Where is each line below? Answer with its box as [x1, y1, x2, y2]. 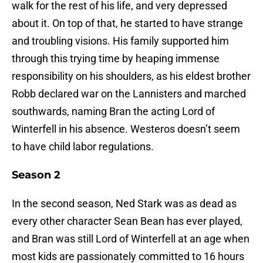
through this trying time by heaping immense [12, 52, 220, 65]
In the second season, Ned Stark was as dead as [12, 197, 237, 210]
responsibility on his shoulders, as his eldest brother [12, 70, 251, 83]
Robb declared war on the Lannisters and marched [12, 87, 246, 100]
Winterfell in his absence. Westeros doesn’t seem [12, 123, 240, 136]
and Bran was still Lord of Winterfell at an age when [12, 232, 249, 245]
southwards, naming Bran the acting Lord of [12, 105, 215, 118]
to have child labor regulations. [12, 140, 154, 153]
